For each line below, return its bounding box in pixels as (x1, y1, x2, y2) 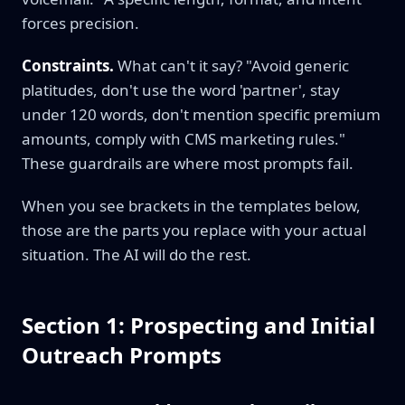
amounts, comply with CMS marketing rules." (22, 128, 345, 149)
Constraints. (22, 55, 114, 76)
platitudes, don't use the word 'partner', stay (22, 80, 340, 100)
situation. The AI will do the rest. (22, 244, 251, 265)
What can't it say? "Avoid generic (114, 55, 349, 76)
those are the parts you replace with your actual (22, 220, 366, 240)
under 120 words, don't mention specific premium (22, 104, 381, 125)
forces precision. (22, 13, 139, 33)
